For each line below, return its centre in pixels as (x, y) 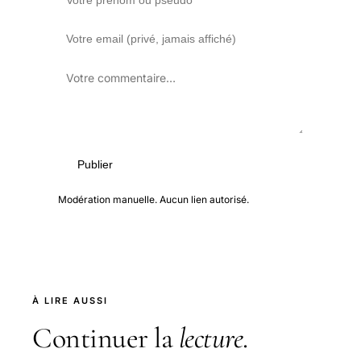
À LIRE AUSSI (70, 301)
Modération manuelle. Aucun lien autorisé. (154, 200)
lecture (210, 338)
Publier (95, 165)
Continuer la (106, 338)
